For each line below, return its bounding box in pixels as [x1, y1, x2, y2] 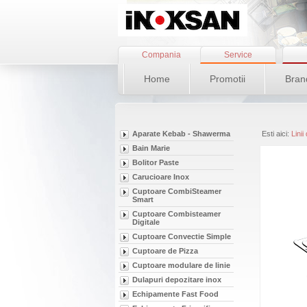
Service [224, 50, 252, 60]
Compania [142, 50, 181, 60]
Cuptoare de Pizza [132, 247, 198, 255]
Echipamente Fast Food [132, 290, 219, 298]
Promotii [210, 73, 245, 84]
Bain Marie [132, 144, 170, 152]
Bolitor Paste [132, 158, 179, 167]
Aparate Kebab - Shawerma [132, 130, 230, 138]
